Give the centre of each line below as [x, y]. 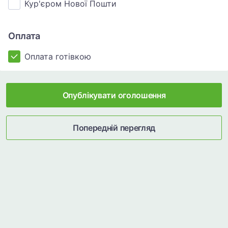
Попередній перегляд [114, 128]
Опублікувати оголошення [114, 95]
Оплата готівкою [58, 56]
